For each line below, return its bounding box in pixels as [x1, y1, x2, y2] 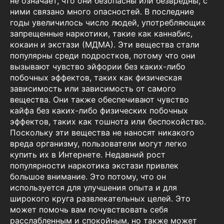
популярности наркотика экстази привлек [10, 160, 178, 171]
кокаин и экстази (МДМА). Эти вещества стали [10, 39, 199, 50]
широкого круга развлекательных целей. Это [10, 193, 190, 204]
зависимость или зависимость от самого [10, 83, 176, 94]
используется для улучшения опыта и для [10, 182, 177, 193]
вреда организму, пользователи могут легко [10, 138, 187, 149]
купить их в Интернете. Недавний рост [10, 149, 165, 160]
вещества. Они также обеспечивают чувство [10, 94, 189, 105]
